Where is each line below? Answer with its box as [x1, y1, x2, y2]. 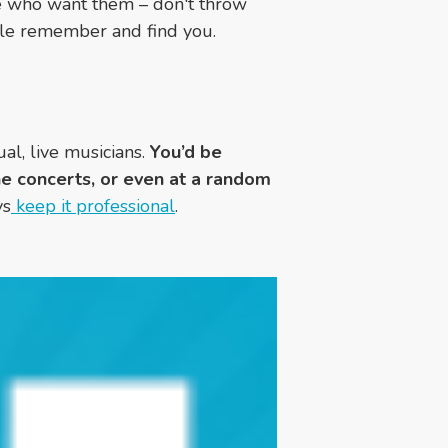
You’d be [150, 140, 222, 165]
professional [71, 194, 175, 219]
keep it [11, 194, 71, 219]
